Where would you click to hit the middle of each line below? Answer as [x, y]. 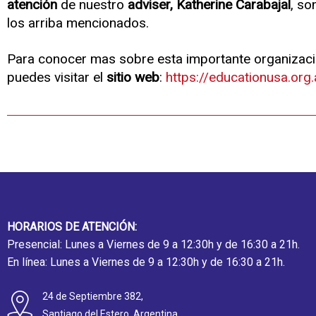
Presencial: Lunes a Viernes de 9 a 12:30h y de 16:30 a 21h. [153, 245]
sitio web [133, 78]
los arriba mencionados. [78, 23]
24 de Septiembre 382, [93, 297]
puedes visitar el [57, 78]
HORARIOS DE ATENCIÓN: [72, 227]
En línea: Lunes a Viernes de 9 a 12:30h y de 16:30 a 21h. [146, 262]
